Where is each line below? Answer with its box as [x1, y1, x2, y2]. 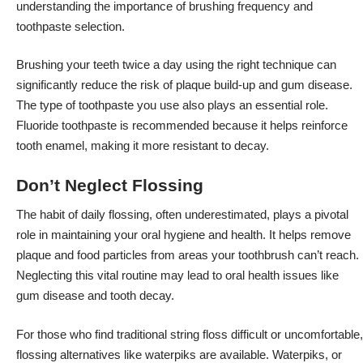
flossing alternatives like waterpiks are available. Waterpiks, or [16, 347, 342, 361]
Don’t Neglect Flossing [16, 175, 203, 194]
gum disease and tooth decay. [16, 288, 174, 303]
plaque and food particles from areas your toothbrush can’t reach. [16, 248, 359, 263]
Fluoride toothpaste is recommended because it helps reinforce [16, 118, 348, 133]
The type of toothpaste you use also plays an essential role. [16, 98, 328, 113]
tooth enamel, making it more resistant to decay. [16, 139, 269, 153]
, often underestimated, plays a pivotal [149, 207, 348, 222]
